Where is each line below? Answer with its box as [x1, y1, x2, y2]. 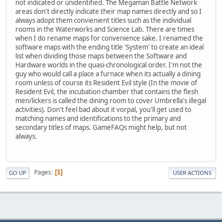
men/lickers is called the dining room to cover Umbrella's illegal [15, 96, 206, 106]
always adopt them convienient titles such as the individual [15, 16, 191, 25]
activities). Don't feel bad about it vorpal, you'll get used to [15, 105, 191, 114]
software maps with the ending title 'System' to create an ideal [15, 43, 204, 52]
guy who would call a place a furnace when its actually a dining [15, 69, 201, 79]
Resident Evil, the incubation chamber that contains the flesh [15, 87, 198, 97]
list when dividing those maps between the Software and [15, 52, 187, 61]
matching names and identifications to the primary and [15, 114, 181, 123]
